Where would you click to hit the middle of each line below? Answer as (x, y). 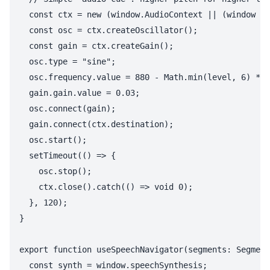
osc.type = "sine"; (67, 62)
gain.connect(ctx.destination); (96, 124)
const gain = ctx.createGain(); (96, 46)
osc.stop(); (55, 171)
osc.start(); (53, 140)
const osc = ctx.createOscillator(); (108, 30)
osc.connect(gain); (67, 109)
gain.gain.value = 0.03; (80, 93)
